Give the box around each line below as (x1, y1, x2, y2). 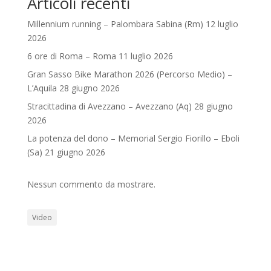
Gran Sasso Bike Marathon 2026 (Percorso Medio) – (27, 68, 232, 80)
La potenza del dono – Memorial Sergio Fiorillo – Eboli (27, 132, 240, 144)
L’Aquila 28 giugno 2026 (27, 82, 120, 94)
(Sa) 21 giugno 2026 (27, 146, 105, 158)
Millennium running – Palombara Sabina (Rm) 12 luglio (27, 18, 238, 30)
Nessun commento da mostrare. (27, 178, 155, 190)
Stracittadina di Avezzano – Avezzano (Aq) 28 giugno (27, 100, 233, 112)
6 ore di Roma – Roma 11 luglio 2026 (27, 50, 173, 62)
